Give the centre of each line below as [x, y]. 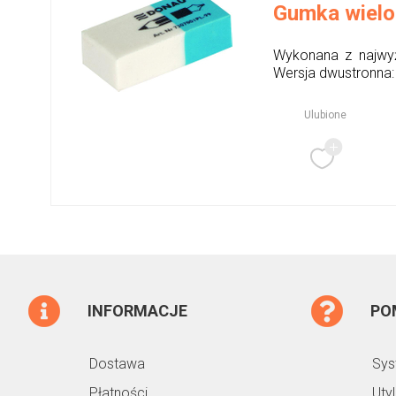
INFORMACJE [138, 311]
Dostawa [117, 364]
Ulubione [326, 115]
